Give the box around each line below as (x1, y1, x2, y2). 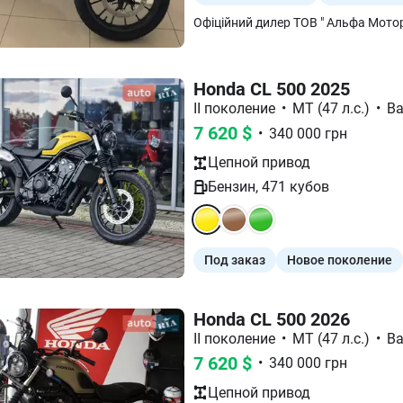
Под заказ (204, 253, 265, 268)
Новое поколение (287, 253, 392, 268)
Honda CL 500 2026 (193, 308, 350, 330)
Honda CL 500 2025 (193, 78, 350, 101)
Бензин (208, 178, 255, 196)
